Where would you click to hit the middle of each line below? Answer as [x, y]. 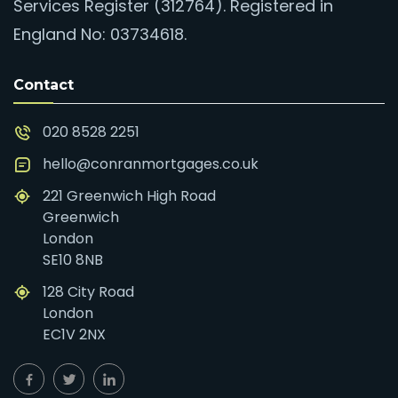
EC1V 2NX [74, 334]
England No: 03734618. [100, 34]
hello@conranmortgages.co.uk [151, 163]
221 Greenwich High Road [129, 195]
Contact [44, 84]
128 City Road [88, 291]
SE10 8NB [73, 259]
